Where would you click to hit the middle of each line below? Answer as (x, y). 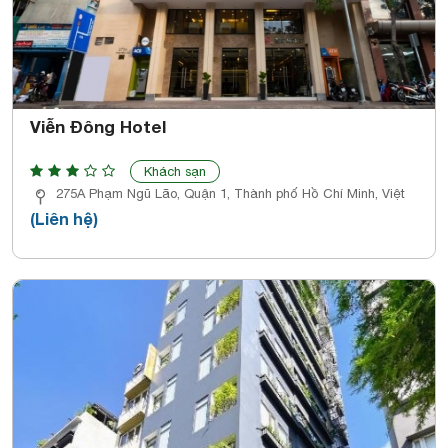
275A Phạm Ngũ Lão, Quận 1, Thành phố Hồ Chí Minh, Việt (230, 193)
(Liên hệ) (64, 218)
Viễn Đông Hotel (98, 126)
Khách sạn (175, 171)
